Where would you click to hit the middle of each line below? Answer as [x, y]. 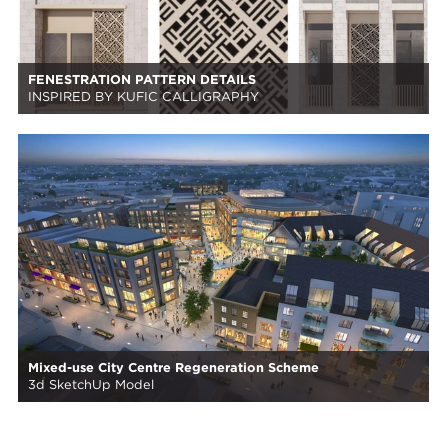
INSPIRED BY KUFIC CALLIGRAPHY [143, 96]
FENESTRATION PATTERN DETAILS [142, 80]
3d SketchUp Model [91, 384]
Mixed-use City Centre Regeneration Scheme [173, 368]
